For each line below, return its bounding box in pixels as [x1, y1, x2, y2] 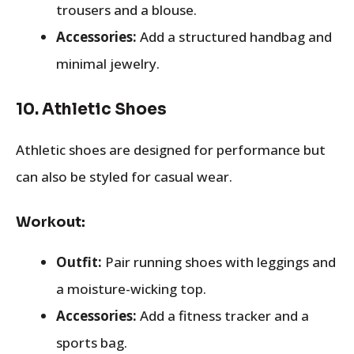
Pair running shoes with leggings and [102, 252, 336, 271]
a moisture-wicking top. [56, 279, 206, 298]
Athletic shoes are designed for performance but [16, 141, 326, 159]
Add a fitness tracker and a [137, 306, 309, 325]
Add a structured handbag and [137, 27, 332, 46]
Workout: [16, 213, 85, 231]
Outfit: [56, 252, 102, 271]
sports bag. [56, 333, 127, 352]
